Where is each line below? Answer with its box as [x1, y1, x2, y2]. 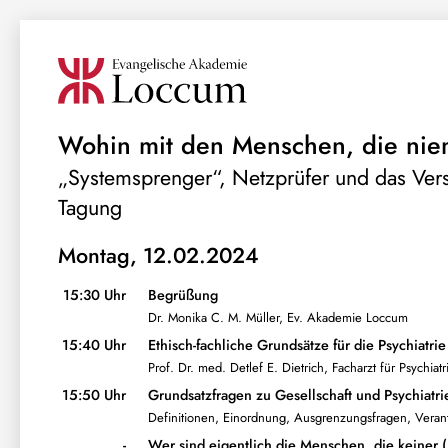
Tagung [57, 191, 122, 223]
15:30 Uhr [62, 285, 126, 306]
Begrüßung [147, 285, 218, 306]
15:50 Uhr [61, 385, 126, 406]
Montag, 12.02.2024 [57, 239, 259, 271]
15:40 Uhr [61, 335, 126, 356]
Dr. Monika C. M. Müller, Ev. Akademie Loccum [147, 307, 408, 327]
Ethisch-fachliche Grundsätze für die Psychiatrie [147, 335, 446, 356]
